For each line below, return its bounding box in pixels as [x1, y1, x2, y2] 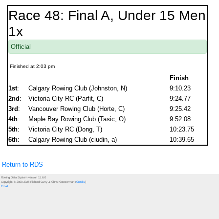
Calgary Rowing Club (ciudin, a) [28, 136, 117, 143]
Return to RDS [2, 161, 44, 168]
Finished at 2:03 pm [10, 64, 55, 69]
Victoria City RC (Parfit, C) [28, 95, 104, 102]
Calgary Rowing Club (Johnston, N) [28, 85, 128, 92]
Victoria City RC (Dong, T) [28, 126, 103, 133]
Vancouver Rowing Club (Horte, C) [28, 105, 125, 112]
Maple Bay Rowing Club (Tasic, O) [28, 115, 126, 123]
